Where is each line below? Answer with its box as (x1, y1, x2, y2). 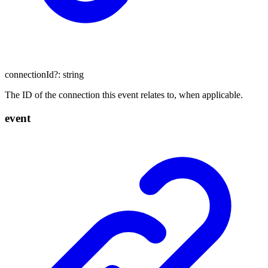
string (63, 69, 84, 80)
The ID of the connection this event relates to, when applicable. (5, 90, 243, 100)
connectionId (5, 69, 54, 80)
